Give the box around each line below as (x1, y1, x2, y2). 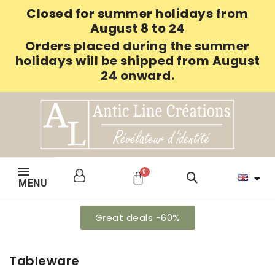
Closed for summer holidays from (26, 5, 249, 22)
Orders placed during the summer (25, 37, 250, 55)
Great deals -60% (95, 211, 180, 224)
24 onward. (101, 67, 174, 84)
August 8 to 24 (90, 20, 185, 37)
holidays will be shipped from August (15, 52, 260, 69)
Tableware (9, 252, 80, 269)
